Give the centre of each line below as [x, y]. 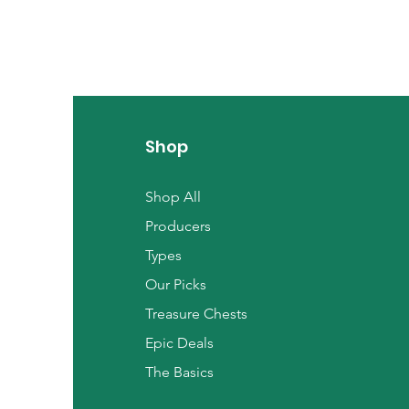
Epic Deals [179, 343]
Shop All [173, 197]
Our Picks [175, 285]
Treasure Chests [196, 314]
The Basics [179, 372]
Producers [178, 226]
